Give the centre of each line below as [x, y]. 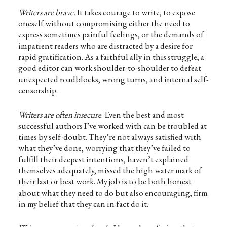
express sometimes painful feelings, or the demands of [111, 34]
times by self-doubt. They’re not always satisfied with [109, 137]
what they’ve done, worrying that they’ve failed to [104, 148]
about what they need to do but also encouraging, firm [113, 193]
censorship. [38, 90]
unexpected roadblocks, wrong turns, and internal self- [113, 79]
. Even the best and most [142, 115]
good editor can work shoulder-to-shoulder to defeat [109, 68]
